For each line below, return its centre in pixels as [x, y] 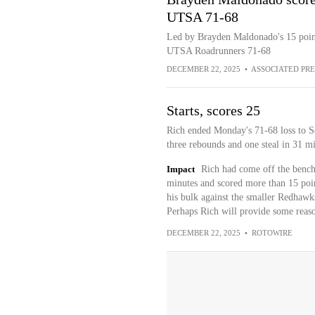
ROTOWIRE [272, 233]
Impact [180, 169]
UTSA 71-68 [202, 17]
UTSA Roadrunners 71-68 [218, 51]
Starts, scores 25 [213, 110]
